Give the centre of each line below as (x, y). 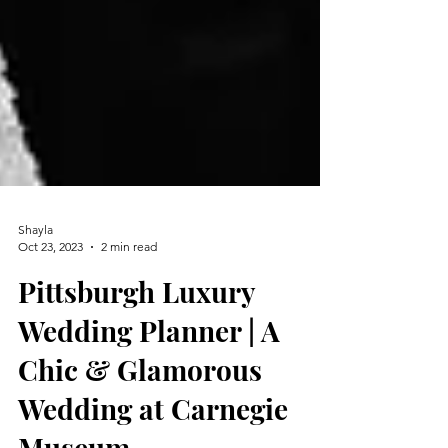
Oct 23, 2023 (50, 334)
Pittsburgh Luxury (136, 379)
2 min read (129, 334)
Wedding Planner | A (149, 418)
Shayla (35, 317)
